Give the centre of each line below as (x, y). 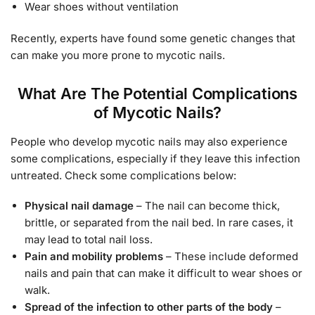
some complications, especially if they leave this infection (155, 158)
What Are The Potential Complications (157, 93)
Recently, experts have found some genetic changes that (153, 39)
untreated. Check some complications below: (123, 175)
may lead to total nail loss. (89, 240)
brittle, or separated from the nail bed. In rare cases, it (159, 223)
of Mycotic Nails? (157, 112)
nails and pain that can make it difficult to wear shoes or (163, 274)
